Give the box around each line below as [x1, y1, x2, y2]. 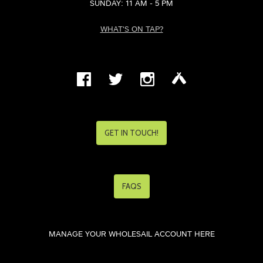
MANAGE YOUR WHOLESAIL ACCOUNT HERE [48, 230, 215, 238]
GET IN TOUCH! [104, 127, 159, 137]
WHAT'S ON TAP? [100, 25, 163, 33]
